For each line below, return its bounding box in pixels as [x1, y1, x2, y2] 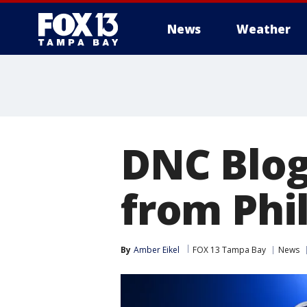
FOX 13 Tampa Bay [193, 244, 266, 256]
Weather [236, 21, 291, 37]
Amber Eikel [134, 244, 180, 256]
